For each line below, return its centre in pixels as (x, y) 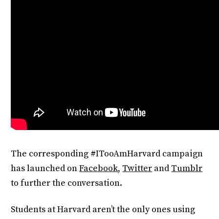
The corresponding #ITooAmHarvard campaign (107, 153)
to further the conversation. (67, 183)
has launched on (45, 168)
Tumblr (187, 168)
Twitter (137, 168)
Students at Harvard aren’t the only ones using (103, 209)
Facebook (99, 168)
